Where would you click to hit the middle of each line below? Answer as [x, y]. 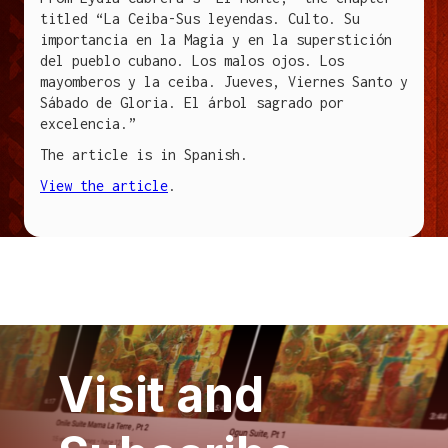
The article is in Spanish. [144, 154]
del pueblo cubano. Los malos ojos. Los [192, 60]
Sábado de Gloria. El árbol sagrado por [192, 102]
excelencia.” [88, 123]
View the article [104, 185]
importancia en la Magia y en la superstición [216, 39]
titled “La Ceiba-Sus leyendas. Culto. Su [200, 18]
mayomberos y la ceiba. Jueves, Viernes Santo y [224, 81]
